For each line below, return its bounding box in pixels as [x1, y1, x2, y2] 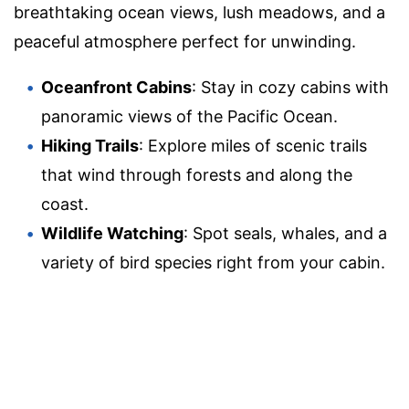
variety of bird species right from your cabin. [41, 253, 385, 273]
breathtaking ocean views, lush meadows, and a [14, 3, 385, 23]
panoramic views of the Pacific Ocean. [41, 107, 338, 127]
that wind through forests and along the [41, 165, 352, 185]
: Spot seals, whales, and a [184, 224, 387, 244]
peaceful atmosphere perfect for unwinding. [14, 32, 356, 52]
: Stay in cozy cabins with [192, 78, 389, 98]
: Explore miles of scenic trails [139, 136, 367, 156]
